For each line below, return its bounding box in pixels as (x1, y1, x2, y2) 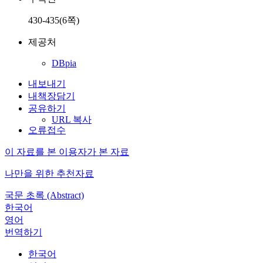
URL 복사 (52, 114, 92, 124)
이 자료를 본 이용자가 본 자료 (5, 147, 129, 157)
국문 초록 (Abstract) (5, 190, 84, 200)
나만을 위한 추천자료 (5, 168, 94, 178)
